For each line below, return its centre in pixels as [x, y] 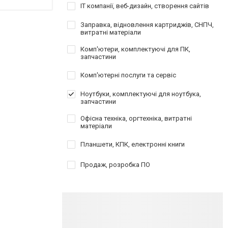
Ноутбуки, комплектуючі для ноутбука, [141, 94]
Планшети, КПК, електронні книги [133, 144]
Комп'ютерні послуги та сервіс [128, 75]
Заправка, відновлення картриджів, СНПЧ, [147, 25]
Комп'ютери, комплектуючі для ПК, [135, 49]
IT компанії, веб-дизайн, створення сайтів [145, 6]
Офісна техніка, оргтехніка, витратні [136, 118]
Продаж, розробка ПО [115, 165]
